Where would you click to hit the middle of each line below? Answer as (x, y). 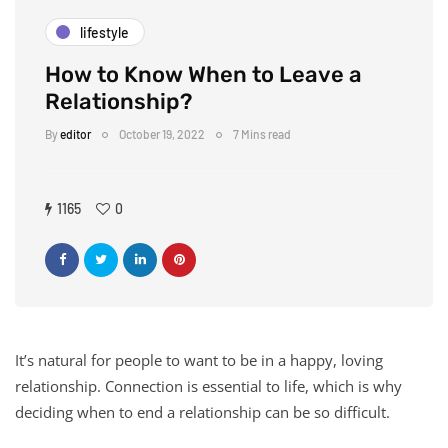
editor (75, 134)
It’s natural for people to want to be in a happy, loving (199, 359)
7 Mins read (262, 134)
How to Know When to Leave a (203, 74)
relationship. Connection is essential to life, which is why (208, 385)
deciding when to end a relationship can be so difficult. (202, 411)
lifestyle (104, 32)
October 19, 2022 (162, 134)
